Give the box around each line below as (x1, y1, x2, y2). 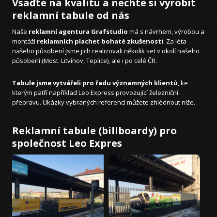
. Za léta (163, 37, 186, 46)
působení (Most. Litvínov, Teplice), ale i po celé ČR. (12, 56, 157, 65)
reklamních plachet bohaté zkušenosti (37, 37, 163, 46)
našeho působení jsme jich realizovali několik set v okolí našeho (12, 46, 200, 56)
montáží (12, 37, 37, 46)
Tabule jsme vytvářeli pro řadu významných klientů (12, 78, 178, 88)
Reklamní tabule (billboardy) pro (12, 124, 177, 138)
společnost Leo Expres (12, 137, 122, 150)
